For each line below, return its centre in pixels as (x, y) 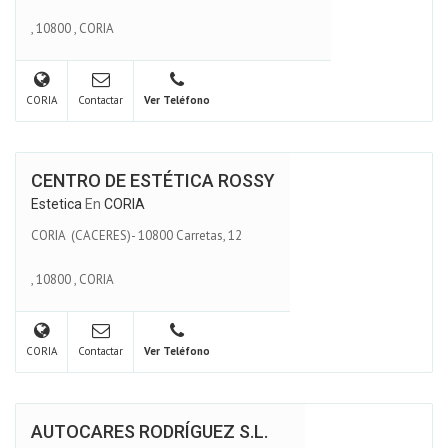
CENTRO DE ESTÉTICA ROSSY (153, 180)
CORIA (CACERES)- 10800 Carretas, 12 (136, 235)
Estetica (56, 204)
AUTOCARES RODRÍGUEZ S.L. (149, 431)
